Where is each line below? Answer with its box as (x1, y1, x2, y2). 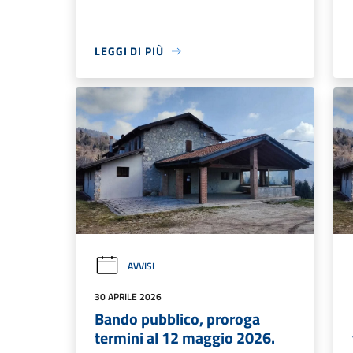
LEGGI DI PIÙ (95, 43, 164, 60)
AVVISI (128, 258, 154, 273)
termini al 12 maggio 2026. (95, 325, 275, 350)
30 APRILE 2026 (95, 288, 162, 304)
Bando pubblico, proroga (95, 306, 260, 331)
